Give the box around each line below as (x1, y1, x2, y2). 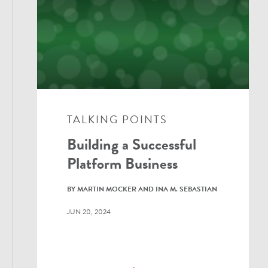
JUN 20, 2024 (67, 206, 111, 217)
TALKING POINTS (67, 111, 168, 127)
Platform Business (67, 151, 178, 175)
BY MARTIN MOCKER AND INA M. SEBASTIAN (67, 183, 218, 194)
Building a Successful (67, 132, 197, 156)
